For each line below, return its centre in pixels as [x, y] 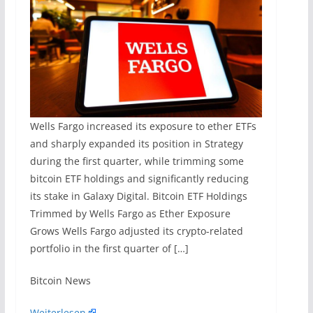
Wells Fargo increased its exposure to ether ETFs [143, 126]
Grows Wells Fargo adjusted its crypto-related [136, 231]
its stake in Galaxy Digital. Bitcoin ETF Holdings [138, 196]
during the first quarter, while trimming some [137, 161]
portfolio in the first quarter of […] [109, 249]
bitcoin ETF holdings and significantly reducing [139, 179]
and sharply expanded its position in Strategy [136, 144]
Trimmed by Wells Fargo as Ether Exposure [130, 214]
